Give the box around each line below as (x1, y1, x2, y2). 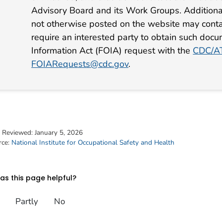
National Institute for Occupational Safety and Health (11, 137, 174, 147)
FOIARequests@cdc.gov (31, 58, 129, 70)
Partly (15, 196, 38, 208)
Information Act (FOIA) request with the (31, 45, 193, 57)
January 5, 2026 (35, 127, 83, 137)
